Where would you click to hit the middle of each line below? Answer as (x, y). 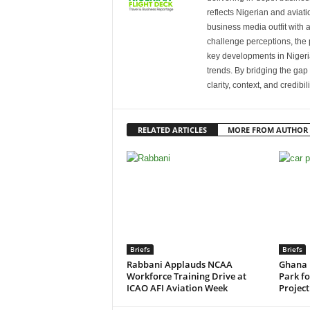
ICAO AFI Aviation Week (177, 288)
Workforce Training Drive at (186, 276)
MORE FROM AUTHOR (267, 129)
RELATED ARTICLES (172, 129)
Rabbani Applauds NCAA (179, 264)
